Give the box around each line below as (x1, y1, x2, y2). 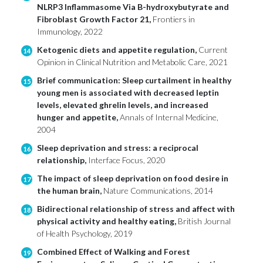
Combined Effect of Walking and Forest (37, 247, 190, 257)
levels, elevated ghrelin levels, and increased (37, 100, 208, 110)
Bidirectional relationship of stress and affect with (37, 204, 235, 214)
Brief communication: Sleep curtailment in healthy (37, 75, 231, 86)
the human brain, (37, 186, 103, 196)
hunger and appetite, (37, 112, 120, 123)
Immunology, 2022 (37, 26, 103, 37)
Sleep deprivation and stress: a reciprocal (37, 143, 198, 153)
